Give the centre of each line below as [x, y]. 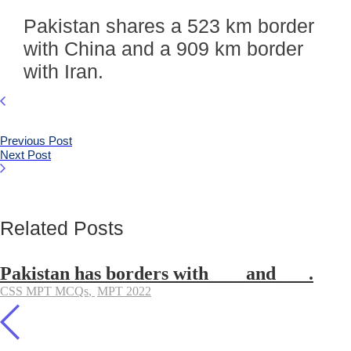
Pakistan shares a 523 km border [169, 26]
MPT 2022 [124, 291]
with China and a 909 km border [163, 49]
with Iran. [63, 71]
